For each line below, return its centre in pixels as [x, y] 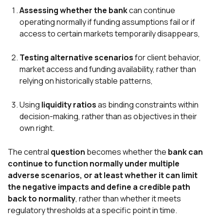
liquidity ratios [68, 105]
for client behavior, [167, 58]
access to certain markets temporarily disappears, [110, 34]
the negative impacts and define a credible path [99, 187]
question [69, 152]
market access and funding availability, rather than [108, 69]
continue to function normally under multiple [94, 164]
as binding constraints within [147, 105]
